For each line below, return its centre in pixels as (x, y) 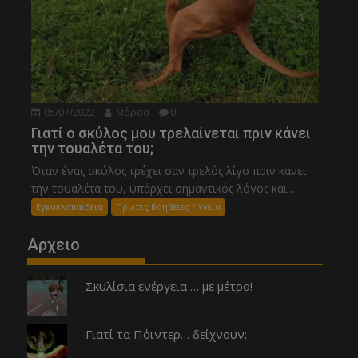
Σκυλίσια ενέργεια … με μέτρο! (169, 286)
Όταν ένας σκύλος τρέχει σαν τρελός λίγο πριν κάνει (169, 170)
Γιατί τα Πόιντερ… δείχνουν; (166, 334)
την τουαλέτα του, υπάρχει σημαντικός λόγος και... (163, 188)
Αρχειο (54, 244)
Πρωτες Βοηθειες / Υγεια (169, 206)
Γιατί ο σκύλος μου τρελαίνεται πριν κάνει (171, 133)
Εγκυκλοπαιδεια (70, 206)
